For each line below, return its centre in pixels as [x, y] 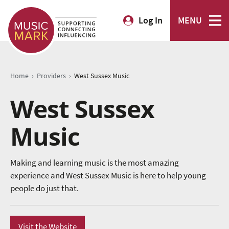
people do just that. [44, 189]
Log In [151, 20]
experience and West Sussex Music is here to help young [108, 176]
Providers [51, 76]
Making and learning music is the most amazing [95, 163]
